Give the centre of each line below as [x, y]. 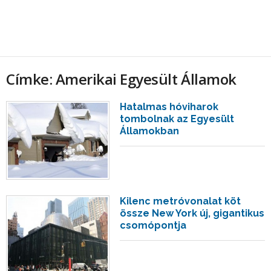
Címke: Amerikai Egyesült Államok [121, 79]
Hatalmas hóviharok [169, 107]
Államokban [150, 131]
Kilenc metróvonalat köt [181, 201]
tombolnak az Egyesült [177, 119]
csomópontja [153, 225]
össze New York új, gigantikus [192, 213]
